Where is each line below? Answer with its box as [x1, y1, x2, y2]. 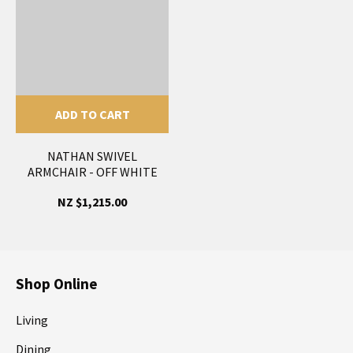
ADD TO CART [54, 106, 130, 122]
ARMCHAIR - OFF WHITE [27, 163, 158, 180]
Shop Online [16, 273, 98, 293]
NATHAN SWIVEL [47, 147, 137, 164]
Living [16, 311, 48, 328]
